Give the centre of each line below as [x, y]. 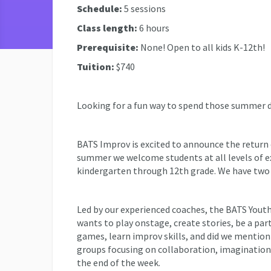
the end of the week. [119, 263]
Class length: [107, 28]
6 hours [153, 28]
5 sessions [145, 8]
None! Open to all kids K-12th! [202, 47]
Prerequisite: [108, 47]
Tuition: [96, 67]
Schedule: [100, 8]
